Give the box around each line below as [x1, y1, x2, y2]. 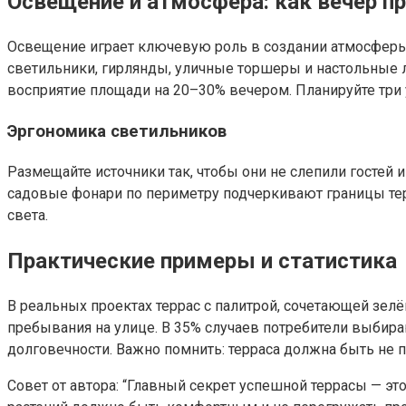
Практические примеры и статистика [7, 247, 397, 274]
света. [7, 206, 48, 224]
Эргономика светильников [7, 121, 227, 141]
